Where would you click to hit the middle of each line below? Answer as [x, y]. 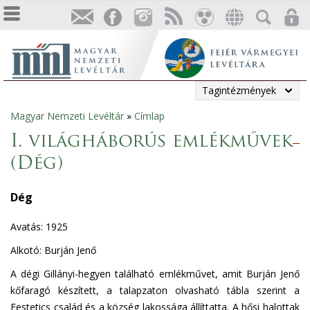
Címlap [149, 116]
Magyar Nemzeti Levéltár [67, 116]
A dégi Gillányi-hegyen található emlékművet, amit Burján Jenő [155, 273]
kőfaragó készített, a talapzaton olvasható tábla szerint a [155, 290]
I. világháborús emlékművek [152, 142]
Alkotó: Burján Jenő [53, 250]
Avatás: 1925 [39, 226]
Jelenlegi [37, 122]
